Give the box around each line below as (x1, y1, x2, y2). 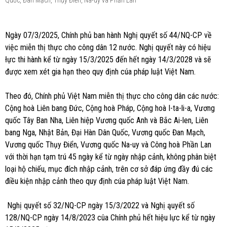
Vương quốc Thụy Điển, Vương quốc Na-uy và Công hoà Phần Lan (5, 140, 211, 149)
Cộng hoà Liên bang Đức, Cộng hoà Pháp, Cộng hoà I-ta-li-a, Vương (5, 103, 215, 113)
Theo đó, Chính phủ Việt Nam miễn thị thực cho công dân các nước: (5, 91, 219, 101)
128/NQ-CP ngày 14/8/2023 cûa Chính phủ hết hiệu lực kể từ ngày (5, 213, 215, 222)
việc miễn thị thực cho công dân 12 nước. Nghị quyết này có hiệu (5, 43, 211, 52)
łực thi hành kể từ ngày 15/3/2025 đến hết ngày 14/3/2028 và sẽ (5, 55, 211, 64)
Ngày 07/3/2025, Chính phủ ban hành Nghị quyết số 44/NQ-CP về (5, 30, 212, 40)
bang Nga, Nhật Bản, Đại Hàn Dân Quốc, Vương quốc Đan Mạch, (5, 128, 205, 137)
